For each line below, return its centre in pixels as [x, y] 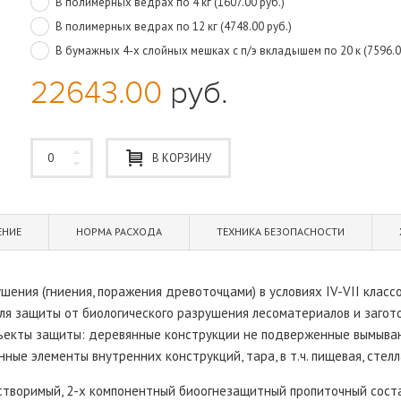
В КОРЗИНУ [181, 158]
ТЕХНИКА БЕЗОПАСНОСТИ [281, 231]
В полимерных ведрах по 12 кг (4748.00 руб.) [174, 26]
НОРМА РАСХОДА [119, 231]
